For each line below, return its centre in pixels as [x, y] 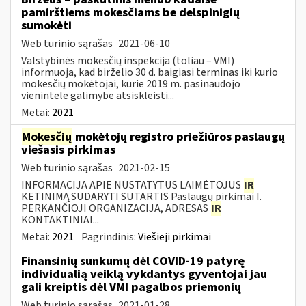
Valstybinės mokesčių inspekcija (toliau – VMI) [128, 60]
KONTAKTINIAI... [60, 220]
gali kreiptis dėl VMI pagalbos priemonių [131, 287]
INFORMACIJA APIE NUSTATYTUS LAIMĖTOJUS [132, 185]
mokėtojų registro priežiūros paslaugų [179, 137]
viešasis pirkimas [68, 150]
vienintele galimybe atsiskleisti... [98, 95]
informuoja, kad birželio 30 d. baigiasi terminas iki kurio [150, 72]
